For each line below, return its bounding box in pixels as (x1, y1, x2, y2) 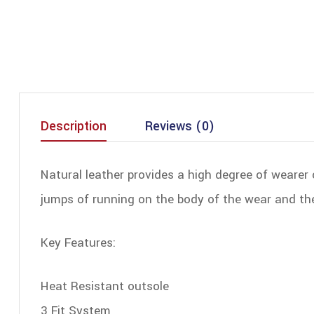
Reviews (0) (145, 116, 214, 135)
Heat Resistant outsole (41, 277, 169, 295)
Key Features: (41, 233, 116, 252)
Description (41, 116, 107, 135)
